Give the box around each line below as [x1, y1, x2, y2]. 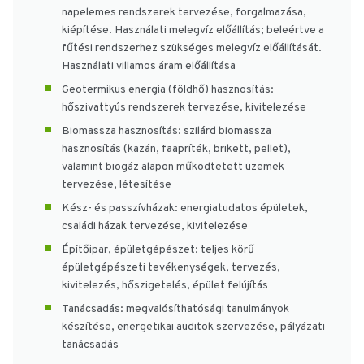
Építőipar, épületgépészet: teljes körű [62, 242, 254, 257]
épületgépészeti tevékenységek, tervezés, [62, 260, 280, 275]
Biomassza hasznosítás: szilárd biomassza [62, 123, 271, 138]
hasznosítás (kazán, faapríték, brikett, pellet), [62, 141, 291, 156]
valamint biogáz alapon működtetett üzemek [62, 159, 284, 174]
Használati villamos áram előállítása [62, 58, 236, 73]
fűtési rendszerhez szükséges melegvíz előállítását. [62, 41, 322, 55]
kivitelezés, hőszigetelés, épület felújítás [62, 278, 268, 292]
